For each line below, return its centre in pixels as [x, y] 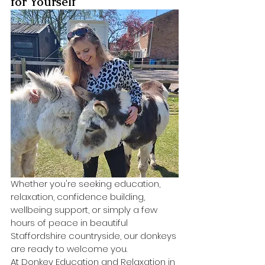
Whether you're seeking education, [87, 184]
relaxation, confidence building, [79, 197]
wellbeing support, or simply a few [85, 210]
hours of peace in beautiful [70, 223]
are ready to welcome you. [69, 249]
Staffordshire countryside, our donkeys [95, 236]
